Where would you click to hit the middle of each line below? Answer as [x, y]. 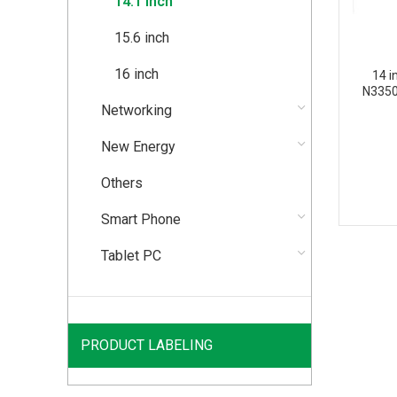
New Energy [138, 147]
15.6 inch [142, 38]
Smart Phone [141, 219]
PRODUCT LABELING [147, 345]
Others [122, 183]
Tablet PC [131, 256]
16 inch [136, 74]
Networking [136, 110]
